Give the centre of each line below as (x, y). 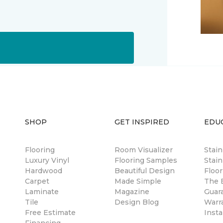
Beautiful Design (145, 171)
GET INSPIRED (142, 122)
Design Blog (137, 202)
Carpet (37, 181)
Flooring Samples (146, 160)
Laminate (42, 192)
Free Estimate (50, 213)
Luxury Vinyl (47, 160)
